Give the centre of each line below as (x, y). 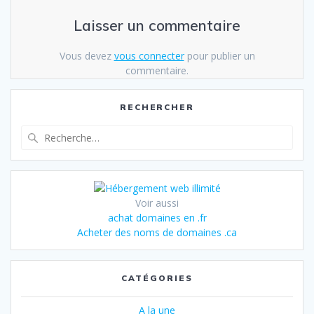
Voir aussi (157, 203)
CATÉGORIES (157, 278)
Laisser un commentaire (157, 25)
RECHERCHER (157, 107)
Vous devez (87, 55)
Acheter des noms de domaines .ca (157, 233)
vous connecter (149, 55)
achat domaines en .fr (157, 218)
